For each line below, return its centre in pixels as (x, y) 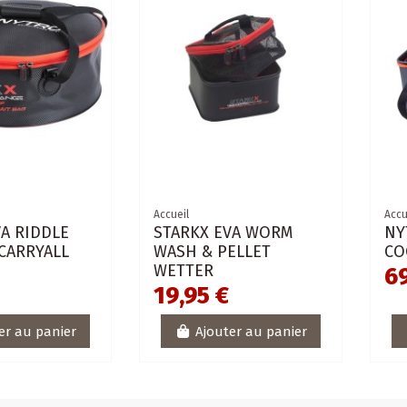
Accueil (172, 215)
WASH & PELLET (213, 252)
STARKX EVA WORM (223, 233)
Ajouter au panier (251, 331)
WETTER (184, 271)
